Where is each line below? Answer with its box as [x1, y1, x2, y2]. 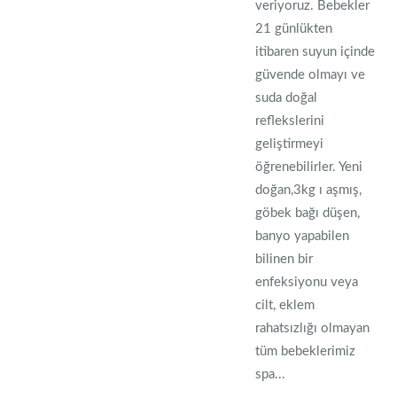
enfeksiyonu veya [255, 276, 359, 289]
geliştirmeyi [255, 137, 324, 151]
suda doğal [255, 91, 318, 105]
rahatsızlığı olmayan [255, 322, 370, 335]
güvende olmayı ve [255, 68, 366, 82]
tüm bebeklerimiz [255, 345, 356, 358]
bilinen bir [255, 253, 314, 266]
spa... [255, 368, 286, 381]
